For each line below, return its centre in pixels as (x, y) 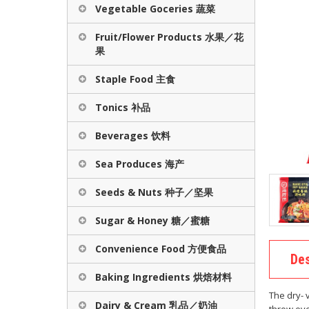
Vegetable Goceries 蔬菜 (155, 9)
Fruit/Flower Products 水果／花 (169, 37)
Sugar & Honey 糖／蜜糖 (152, 220)
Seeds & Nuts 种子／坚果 (154, 192)
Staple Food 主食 (135, 79)
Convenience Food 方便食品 (161, 249)
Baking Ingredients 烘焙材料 (163, 277)
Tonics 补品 (123, 107)
